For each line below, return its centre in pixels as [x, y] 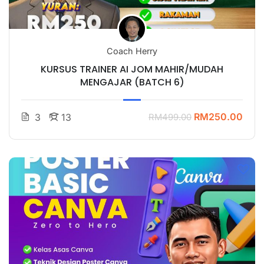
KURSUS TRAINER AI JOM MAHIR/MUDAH [132, 69]
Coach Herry [132, 51]
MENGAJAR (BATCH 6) [132, 82]
